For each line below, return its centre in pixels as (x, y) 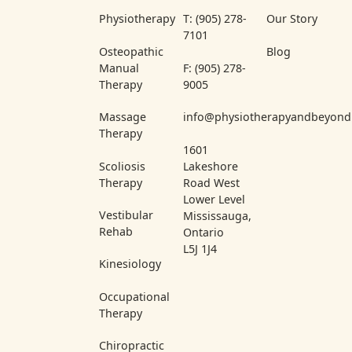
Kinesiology (130, 264)
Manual (119, 68)
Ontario (203, 232)
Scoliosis (123, 166)
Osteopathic (132, 51)
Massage (123, 117)
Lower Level (214, 199)
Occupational (135, 296)
